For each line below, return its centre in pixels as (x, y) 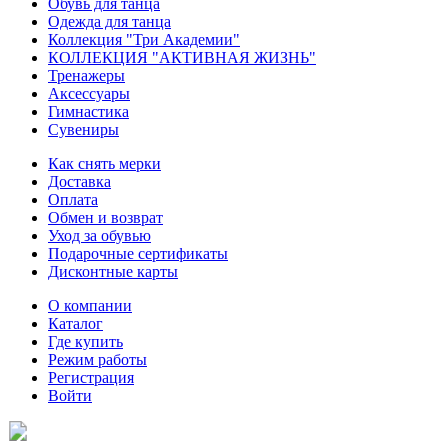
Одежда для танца (109, 21)
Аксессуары (89, 93)
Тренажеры (86, 75)
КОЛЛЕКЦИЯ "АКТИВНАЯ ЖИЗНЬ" (182, 57)
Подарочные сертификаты (138, 253)
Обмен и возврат (105, 217)
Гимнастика (88, 111)
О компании (90, 305)
